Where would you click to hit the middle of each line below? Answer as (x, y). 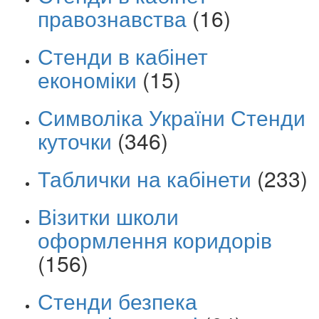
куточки (75, 141)
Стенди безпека (117, 301)
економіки (87, 80)
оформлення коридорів (155, 240)
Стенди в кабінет (123, 56)
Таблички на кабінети (145, 179)
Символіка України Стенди (172, 117)
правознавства (112, 19)
